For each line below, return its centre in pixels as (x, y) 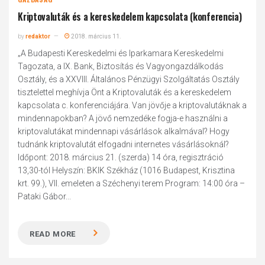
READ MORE (53, 234)
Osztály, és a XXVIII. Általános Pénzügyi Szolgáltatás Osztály (129, 79)
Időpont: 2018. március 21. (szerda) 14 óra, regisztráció (121, 157)
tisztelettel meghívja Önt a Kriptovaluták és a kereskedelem (125, 92)
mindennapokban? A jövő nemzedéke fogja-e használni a (123, 118)
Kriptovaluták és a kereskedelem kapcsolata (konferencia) (130, 17)
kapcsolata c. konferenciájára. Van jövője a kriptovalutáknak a (132, 105)
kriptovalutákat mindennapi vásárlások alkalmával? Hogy (124, 131)
